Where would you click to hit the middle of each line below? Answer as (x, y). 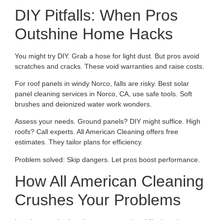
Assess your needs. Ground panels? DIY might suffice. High (108, 122)
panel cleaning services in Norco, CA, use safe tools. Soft (103, 94)
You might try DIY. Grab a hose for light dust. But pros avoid (107, 56)
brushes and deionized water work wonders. (83, 104)
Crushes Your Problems (98, 200)
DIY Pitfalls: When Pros (96, 15)
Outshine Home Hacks (94, 34)
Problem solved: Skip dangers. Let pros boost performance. (107, 159)
